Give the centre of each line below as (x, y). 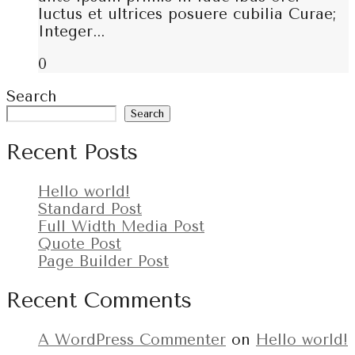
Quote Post (80, 244)
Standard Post (90, 209)
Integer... (71, 31)
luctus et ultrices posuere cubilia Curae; (187, 14)
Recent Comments (99, 301)
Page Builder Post (103, 261)
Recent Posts (72, 153)
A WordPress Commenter (132, 340)
